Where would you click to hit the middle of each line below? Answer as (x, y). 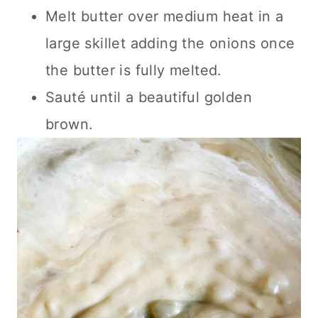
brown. (70, 124)
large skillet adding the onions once (170, 43)
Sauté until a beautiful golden (149, 97)
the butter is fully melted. (134, 70)
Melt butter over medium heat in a (165, 16)
